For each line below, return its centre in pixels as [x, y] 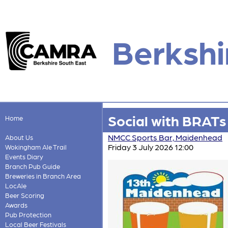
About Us [19, 137]
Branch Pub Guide [32, 166]
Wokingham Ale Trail [36, 147]
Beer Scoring [24, 195]
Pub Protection [28, 215]
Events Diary [24, 156]
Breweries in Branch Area [43, 176]
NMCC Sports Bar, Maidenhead [165, 137]
